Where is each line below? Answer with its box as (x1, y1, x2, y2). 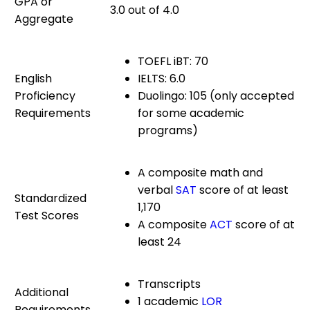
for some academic (138, 104, 244, 121)
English (15, 70, 52, 86)
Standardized (15, 190, 86, 206)
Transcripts (138, 275, 201, 292)
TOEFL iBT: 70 (138, 53, 208, 69)
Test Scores (15, 207, 79, 224)
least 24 (138, 233, 181, 250)
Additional (15, 284, 69, 300)
